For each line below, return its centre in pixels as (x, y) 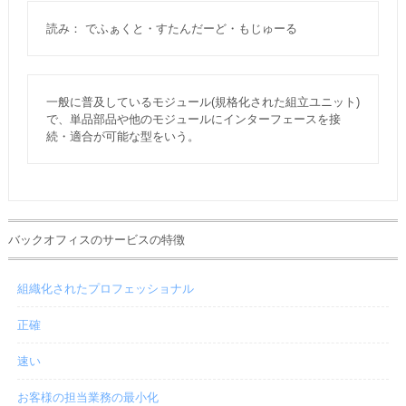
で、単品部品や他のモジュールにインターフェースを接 (193, 119)
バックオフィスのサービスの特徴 (96, 240)
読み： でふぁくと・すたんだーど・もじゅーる (171, 29)
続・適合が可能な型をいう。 (122, 136)
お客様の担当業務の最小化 (87, 397)
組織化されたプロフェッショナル (105, 289)
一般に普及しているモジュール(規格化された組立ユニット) (203, 102)
